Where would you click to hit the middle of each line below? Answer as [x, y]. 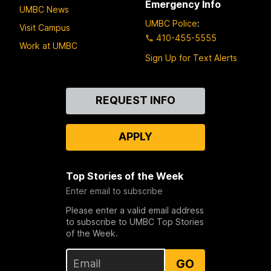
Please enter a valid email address [135, 211]
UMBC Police [171, 24]
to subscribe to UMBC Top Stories [135, 222]
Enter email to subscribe [114, 191]
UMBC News [44, 9]
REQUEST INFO [135, 100]
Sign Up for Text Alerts [191, 58]
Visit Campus [45, 27]
